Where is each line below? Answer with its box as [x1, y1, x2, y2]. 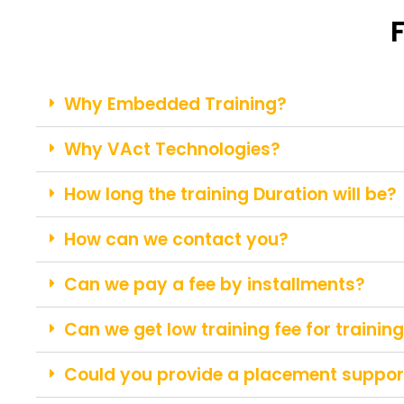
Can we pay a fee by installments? [64, 271, 365, 297]
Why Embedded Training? [64, 91, 287, 116]
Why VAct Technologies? [64, 136, 280, 161]
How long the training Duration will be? [64, 181, 397, 207]
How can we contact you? [64, 226, 289, 252]
